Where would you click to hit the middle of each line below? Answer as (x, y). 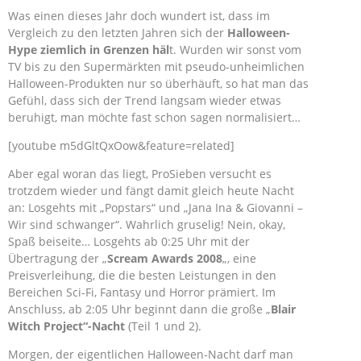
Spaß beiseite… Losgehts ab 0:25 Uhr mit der (129, 241)
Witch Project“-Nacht (66, 326)
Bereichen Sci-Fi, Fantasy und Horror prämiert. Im (142, 292)
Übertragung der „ (58, 258)
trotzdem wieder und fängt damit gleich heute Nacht (151, 191)
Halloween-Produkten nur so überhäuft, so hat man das (158, 83)
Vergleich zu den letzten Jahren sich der (118, 33)
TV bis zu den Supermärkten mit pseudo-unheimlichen (156, 66)
